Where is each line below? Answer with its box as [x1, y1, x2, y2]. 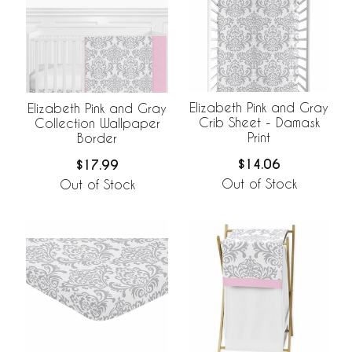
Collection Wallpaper [34, 115, 160, 130]
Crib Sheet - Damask [198, 115, 320, 130]
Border [77, 130, 117, 145]
